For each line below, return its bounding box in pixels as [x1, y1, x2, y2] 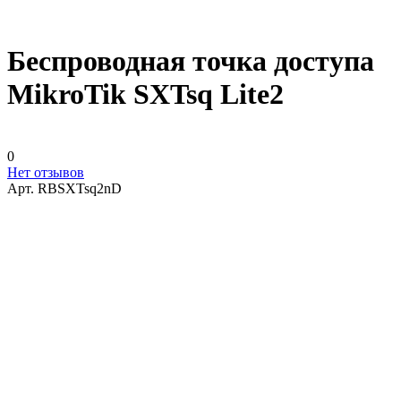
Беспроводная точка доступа [7, 45, 374, 78]
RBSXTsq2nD [38, 180, 122, 196]
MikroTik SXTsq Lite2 [7, 78, 284, 111]
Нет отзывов [7, 164, 84, 180]
